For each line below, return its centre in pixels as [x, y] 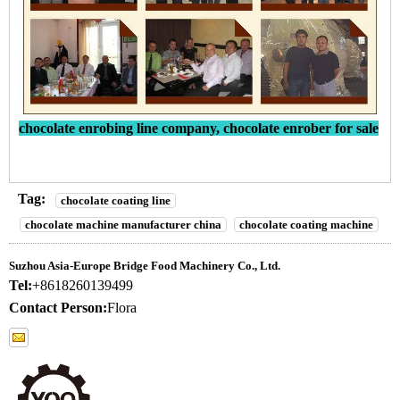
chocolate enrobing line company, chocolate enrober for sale [199, 129]
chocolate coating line [116, 200]
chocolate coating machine [306, 224]
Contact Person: [58, 307]
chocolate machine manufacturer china [123, 224]
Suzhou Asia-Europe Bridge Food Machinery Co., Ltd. [145, 265]
